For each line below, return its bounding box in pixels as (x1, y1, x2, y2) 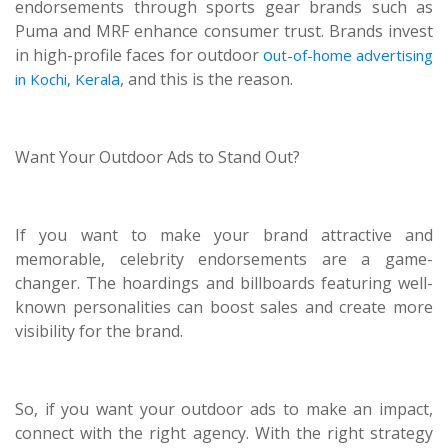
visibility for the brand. (15, 320, 183, 342)
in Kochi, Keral (15, 69, 111, 89)
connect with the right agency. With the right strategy (15, 422, 433, 444)
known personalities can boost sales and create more (15, 296, 433, 318)
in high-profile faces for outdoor (15, 44, 263, 66)
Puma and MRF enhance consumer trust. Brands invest (15, 20, 433, 42)
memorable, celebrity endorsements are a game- (15, 248, 433, 270)
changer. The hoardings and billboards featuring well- (15, 272, 433, 294)
